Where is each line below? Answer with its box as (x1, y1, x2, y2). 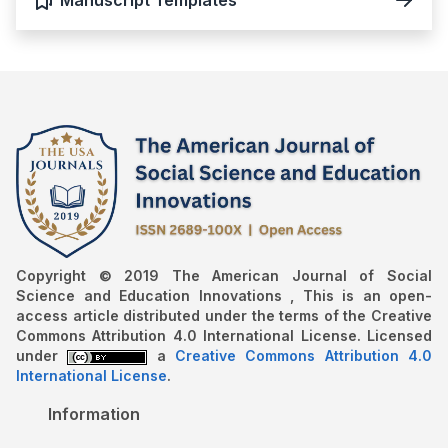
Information (48, 404, 140, 424)
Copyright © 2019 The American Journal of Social (16, 267, 432, 284)
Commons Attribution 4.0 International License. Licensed (16, 327, 432, 344)
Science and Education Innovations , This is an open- (16, 287, 432, 304)
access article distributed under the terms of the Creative (16, 307, 432, 324)
